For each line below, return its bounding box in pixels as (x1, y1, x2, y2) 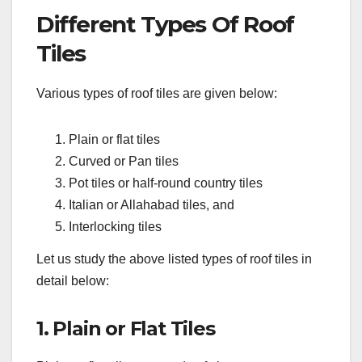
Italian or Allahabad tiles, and (69, 198, 234, 213)
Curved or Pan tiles (69, 154, 179, 169)
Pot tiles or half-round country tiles (69, 176, 263, 191)
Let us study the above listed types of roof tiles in (36, 251, 312, 266)
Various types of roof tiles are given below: (36, 86, 277, 101)
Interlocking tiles (69, 220, 162, 234)
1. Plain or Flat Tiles (36, 316, 215, 340)
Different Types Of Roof (36, 11, 294, 39)
